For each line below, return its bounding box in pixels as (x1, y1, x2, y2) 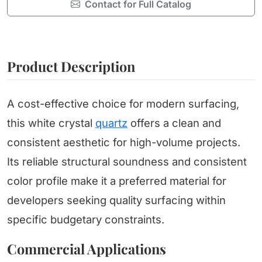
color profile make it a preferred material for (7, 174, 226, 188)
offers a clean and (127, 116, 221, 130)
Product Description (7, 57, 135, 76)
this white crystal (7, 116, 95, 130)
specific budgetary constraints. (7, 213, 164, 226)
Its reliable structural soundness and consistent (7, 155, 247, 168)
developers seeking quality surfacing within (7, 194, 226, 207)
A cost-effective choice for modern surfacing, (7, 97, 239, 111)
